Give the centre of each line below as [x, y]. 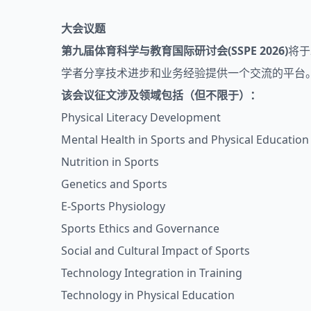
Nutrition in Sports [110, 162]
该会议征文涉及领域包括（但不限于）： [161, 95]
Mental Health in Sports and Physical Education [185, 140]
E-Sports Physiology [113, 206]
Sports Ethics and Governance [140, 228]
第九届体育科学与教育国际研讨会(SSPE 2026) [175, 51]
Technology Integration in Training [152, 273]
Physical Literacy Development [141, 117]
